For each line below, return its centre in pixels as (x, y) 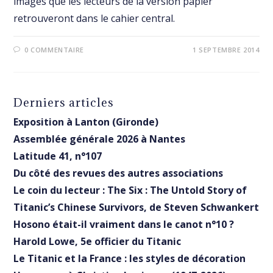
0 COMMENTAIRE (54, 50)
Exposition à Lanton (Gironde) (86, 122)
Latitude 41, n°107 (58, 156)
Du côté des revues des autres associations (119, 173)
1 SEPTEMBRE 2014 (226, 50)
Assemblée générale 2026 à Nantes (100, 139)
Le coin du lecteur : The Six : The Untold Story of (130, 190)
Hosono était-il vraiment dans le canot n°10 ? (124, 225)
